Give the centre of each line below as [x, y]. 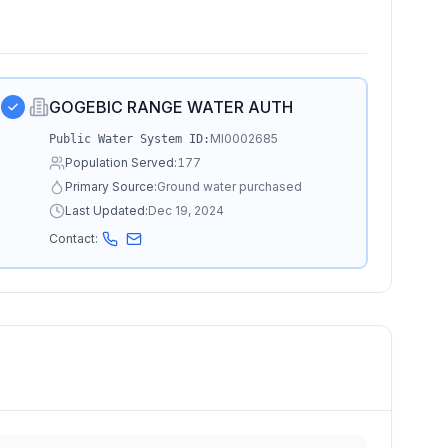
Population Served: [120, 162]
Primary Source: [110, 186]
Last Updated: [106, 210]
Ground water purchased [229, 186]
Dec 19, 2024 [185, 210]
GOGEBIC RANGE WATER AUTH [170, 107]
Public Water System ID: [129, 139]
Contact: [73, 238]
